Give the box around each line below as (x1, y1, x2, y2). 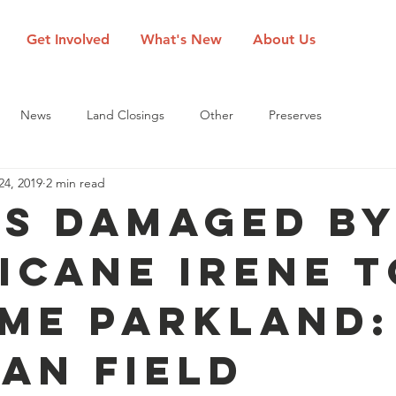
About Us (253, 31, 316, 48)
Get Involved (26, 31, 110, 48)
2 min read (46, 174, 105, 191)
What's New (141, 31, 222, 48)
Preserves (269, 106, 322, 123)
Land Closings (87, 106, 164, 123)
